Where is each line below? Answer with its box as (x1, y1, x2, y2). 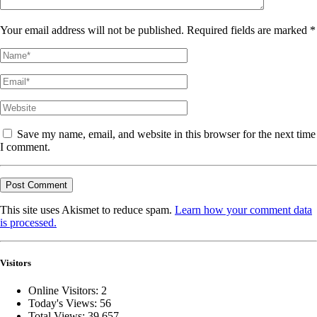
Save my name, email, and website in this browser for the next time (14, 127, 316, 140)
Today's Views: (28, 296, 100, 309)
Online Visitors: (28, 284, 101, 296)
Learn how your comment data (175, 203, 312, 216)
